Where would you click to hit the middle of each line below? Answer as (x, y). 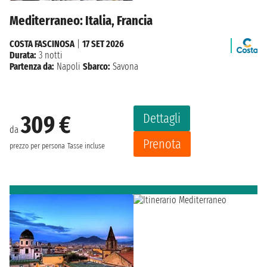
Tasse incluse (86, 146)
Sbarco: (97, 66)
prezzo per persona (37, 146)
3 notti (49, 55)
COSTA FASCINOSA (42, 44)
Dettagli (162, 118)
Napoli (69, 66)
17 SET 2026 (103, 44)
